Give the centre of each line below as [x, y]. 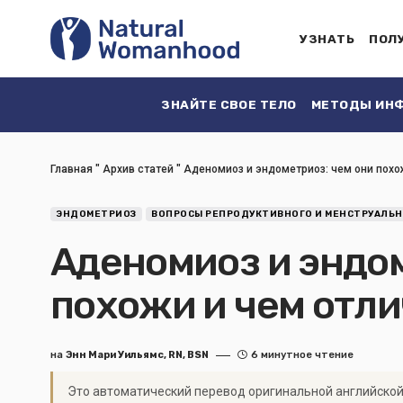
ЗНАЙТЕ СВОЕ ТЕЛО [229, 104]
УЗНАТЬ [327, 39]
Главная [72, 169]
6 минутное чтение [302, 355]
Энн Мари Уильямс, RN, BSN [137, 355]
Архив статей [138, 169]
